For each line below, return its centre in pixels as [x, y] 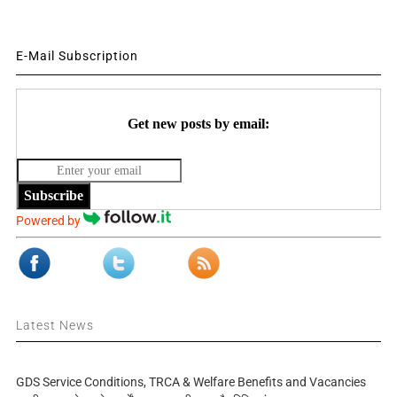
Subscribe [53, 195]
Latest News [54, 325]
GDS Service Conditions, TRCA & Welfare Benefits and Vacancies [191, 381]
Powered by [49, 220]
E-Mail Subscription [77, 56]
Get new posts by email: [198, 124]
